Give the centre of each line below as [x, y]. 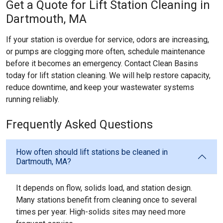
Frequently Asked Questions [79, 124]
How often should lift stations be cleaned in [92, 152]
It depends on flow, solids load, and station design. [104, 188]
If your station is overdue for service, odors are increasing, [108, 40]
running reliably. [33, 99]
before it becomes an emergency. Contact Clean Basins [102, 63]
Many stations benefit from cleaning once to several [106, 200]
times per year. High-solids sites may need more [101, 212]
